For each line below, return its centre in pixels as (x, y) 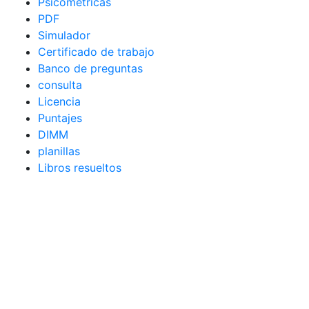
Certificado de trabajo (96, 52)
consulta (60, 85)
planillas (59, 151)
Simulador (64, 36)
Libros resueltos (80, 168)
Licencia (59, 102)
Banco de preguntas (90, 69)
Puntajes (60, 118)
